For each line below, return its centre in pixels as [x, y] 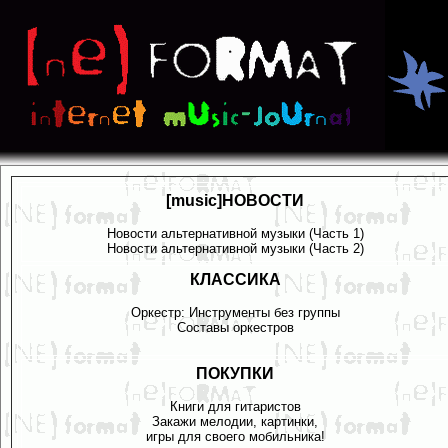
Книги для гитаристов [235, 406]
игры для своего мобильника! [235, 436]
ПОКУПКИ [235, 373]
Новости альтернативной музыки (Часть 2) [235, 248]
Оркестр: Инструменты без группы [235, 312]
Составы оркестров [235, 327]
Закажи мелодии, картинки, [235, 421]
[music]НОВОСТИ [235, 200]
